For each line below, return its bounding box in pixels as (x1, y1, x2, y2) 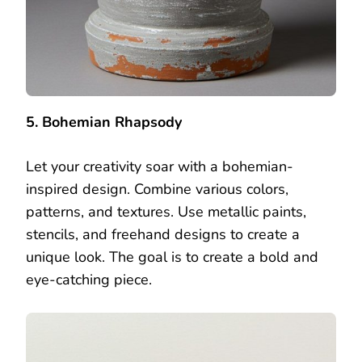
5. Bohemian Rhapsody (26, 112, 182, 132)
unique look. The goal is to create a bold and (26, 246, 318, 267)
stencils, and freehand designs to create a (26, 224, 300, 244)
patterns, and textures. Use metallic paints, (26, 201, 306, 221)
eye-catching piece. (26, 269, 152, 289)
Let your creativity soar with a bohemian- (26, 156, 293, 176)
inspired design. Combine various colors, (26, 179, 288, 199)
